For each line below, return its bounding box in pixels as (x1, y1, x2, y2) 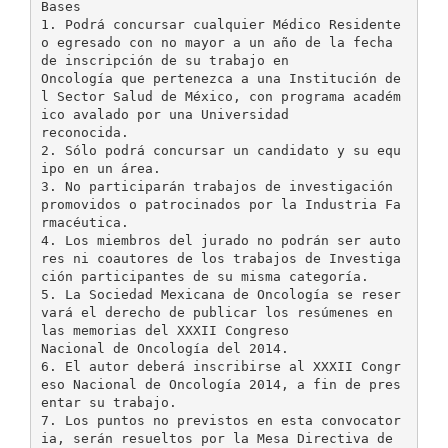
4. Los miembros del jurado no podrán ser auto (40, 232, 401, 248)
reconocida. (40, 124, 129, 140)
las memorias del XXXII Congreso (40, 322, 289, 338)
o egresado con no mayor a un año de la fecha (40, 34, 393, 50)
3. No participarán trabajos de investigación (40, 178, 393, 194)
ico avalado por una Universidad (40, 106, 289, 122)
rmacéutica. (40, 214, 129, 230)
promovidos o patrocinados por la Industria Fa (40, 196, 401, 212)
